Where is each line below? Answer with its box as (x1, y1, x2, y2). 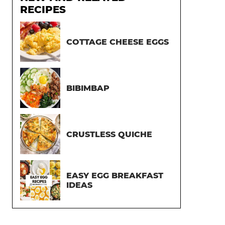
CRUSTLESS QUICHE (66, 129, 152, 139)
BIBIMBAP (66, 83, 109, 93)
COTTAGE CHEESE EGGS (66, 37, 169, 47)
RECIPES (20, 4, 66, 16)
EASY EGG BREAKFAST (66, 171, 163, 180)
